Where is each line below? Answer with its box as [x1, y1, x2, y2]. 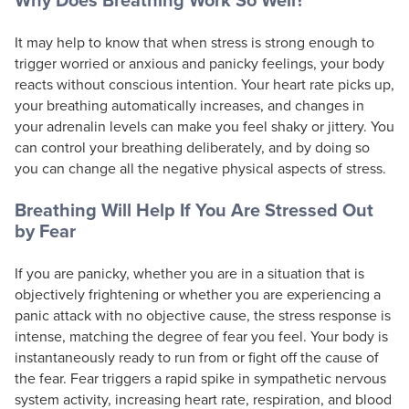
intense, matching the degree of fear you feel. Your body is [15, 325, 388, 347]
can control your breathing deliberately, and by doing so [15, 136, 370, 158]
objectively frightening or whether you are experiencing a [15, 283, 381, 305]
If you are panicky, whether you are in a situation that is [15, 262, 364, 284]
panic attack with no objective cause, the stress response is [15, 304, 391, 326]
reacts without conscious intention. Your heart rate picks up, [15, 73, 394, 95]
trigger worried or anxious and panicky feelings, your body [15, 52, 384, 74]
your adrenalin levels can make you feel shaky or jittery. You [15, 115, 394, 137]
